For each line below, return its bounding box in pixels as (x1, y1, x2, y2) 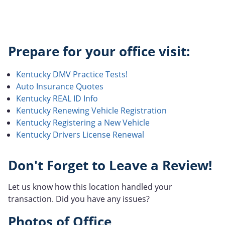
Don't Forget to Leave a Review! (8, 156, 212, 174)
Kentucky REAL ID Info (16, 92, 98, 104)
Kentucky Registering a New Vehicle (16, 117, 150, 128)
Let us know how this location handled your (8, 181, 172, 192)
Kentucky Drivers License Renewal (16, 129, 144, 140)
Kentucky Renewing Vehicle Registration (16, 104, 167, 116)
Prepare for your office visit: (8, 42, 190, 60)
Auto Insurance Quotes (16, 80, 103, 92)
